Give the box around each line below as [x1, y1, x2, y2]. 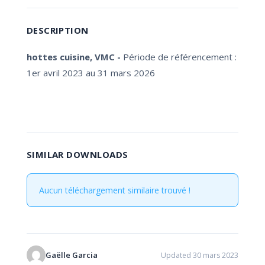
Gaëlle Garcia [45, 249, 98, 260]
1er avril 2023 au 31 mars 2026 [26, 67, 155, 79]
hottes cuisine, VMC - [26, 51, 123, 63]
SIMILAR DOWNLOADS [26, 148, 128, 160]
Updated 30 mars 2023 [161, 250, 239, 260]
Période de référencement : [122, 51, 237, 63]
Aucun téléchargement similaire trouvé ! [38, 185, 190, 196]
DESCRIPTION [26, 24, 89, 36]
